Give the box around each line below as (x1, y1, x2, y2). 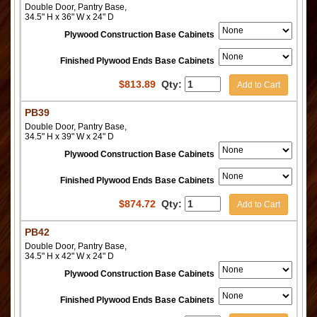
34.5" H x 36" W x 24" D (25, 11, 114, 22)
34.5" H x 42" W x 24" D (25, 250, 114, 261)
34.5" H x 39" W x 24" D (25, 131, 114, 142)
